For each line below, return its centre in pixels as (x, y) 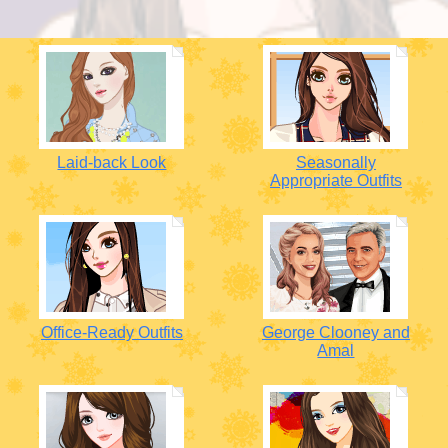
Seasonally (335, 162)
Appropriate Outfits (335, 180)
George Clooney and (335, 332)
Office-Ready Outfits (111, 332)
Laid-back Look (112, 162)
